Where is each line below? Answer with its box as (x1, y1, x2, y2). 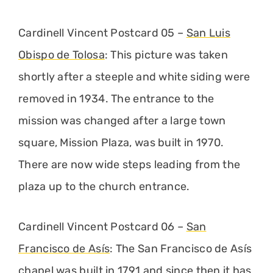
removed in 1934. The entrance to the (18, 91, 214, 105)
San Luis (186, 26, 231, 40)
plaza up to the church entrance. (18, 179, 190, 193)
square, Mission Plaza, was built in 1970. (18, 135, 224, 149)
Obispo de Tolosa (18, 48, 105, 62)
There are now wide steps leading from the (18, 157, 241, 171)
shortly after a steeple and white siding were (18, 69, 250, 83)
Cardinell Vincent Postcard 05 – (18, 26, 186, 40)
